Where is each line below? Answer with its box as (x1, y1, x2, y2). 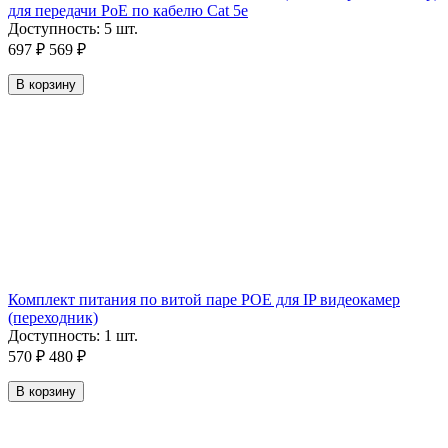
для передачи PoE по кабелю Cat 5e (8, 2, 248, 20)
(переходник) (8, 309, 98, 327)
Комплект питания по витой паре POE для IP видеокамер (8, 291, 400, 309)
